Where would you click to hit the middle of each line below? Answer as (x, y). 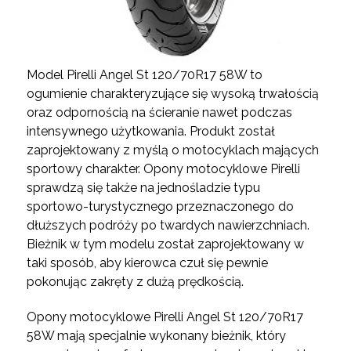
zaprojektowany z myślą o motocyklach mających (172, 150)
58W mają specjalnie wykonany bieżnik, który (156, 335)
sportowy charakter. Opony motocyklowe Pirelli (163, 168)
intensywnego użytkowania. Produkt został (150, 131)
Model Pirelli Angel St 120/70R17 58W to (144, 74)
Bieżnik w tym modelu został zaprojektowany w (165, 244)
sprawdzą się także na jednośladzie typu (143, 187)
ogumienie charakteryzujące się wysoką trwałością (172, 93)
